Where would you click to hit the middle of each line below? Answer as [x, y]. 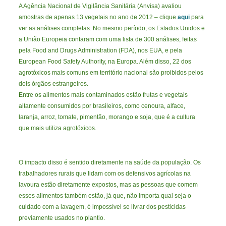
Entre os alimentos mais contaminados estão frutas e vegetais [103, 95]
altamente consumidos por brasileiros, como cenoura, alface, [102, 106]
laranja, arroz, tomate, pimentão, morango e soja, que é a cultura [107, 117]
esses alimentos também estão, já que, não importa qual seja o [105, 196]
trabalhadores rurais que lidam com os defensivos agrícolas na [105, 174]
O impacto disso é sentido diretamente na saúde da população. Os [110, 163]
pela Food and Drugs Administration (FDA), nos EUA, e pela [101, 51]
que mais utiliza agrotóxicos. [58, 128]
